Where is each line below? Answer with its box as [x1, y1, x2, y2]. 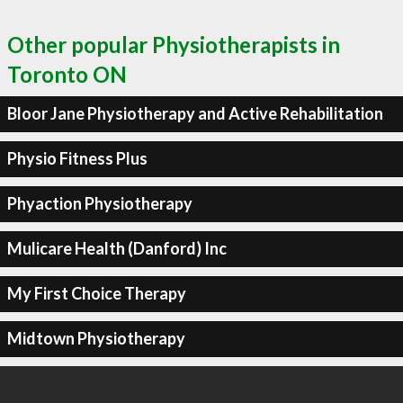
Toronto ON [7, 60, 127, 87]
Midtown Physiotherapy [6, 328, 185, 348]
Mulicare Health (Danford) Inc [6, 238, 227, 258]
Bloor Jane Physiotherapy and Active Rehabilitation [6, 103, 383, 123]
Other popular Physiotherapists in [7, 31, 340, 58]
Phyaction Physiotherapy [6, 193, 193, 213]
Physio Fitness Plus [6, 148, 148, 168]
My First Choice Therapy [6, 283, 186, 303]
